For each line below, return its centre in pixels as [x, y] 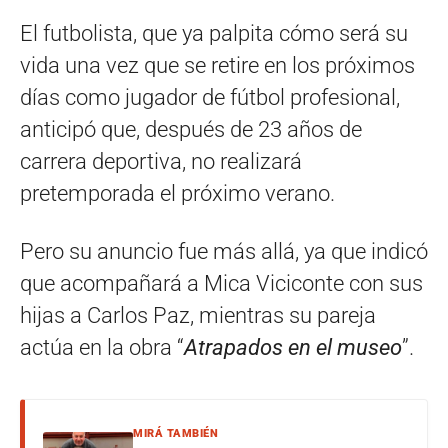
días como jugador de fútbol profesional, [210, 97]
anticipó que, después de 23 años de [191, 129]
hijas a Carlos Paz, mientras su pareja [198, 315]
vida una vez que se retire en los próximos [217, 65]
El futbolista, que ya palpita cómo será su [214, 33]
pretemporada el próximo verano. [177, 193]
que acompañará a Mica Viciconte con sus [221, 283]
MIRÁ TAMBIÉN [175, 433]
